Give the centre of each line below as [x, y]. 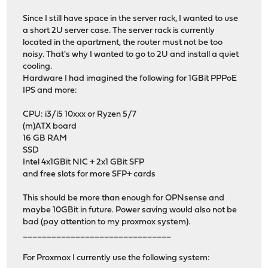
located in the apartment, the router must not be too [123, 43]
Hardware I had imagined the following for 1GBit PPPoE [130, 79]
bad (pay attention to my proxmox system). [107, 223]
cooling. [38, 67]
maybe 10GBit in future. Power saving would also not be [130, 211]
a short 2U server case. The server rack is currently [119, 31]
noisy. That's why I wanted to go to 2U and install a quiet [131, 55]
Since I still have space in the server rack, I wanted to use [131, 19]
